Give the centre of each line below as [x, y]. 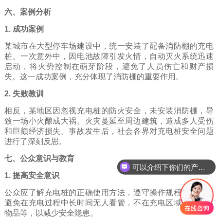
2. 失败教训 [24, 94]
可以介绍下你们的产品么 [201, 167]
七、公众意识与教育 [39, 159]
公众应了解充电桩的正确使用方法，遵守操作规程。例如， [109, 193]
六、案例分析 [27, 12]
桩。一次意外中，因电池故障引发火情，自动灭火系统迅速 [109, 56]
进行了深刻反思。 [35, 142]
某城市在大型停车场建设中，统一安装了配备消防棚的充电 [109, 46]
